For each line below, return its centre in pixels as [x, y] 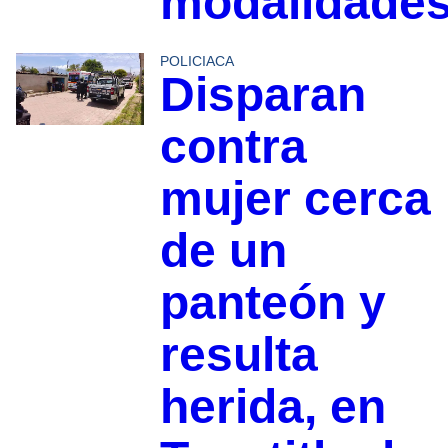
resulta [238, 355]
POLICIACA [196, 61]
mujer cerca [295, 199]
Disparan [262, 95]
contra [233, 147]
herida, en [272, 407]
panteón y [272, 303]
